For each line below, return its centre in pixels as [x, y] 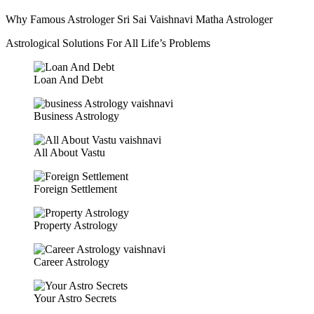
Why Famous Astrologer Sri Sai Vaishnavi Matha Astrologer [139, 19]
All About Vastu [69, 152]
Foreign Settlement [75, 189]
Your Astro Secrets [75, 298]
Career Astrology [71, 261]
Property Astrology [76, 225]
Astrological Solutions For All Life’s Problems [108, 43]
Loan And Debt [68, 79]
